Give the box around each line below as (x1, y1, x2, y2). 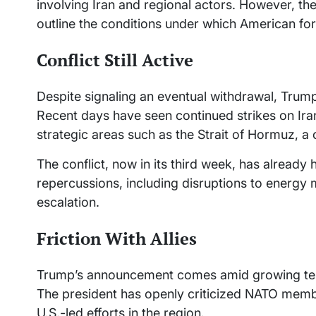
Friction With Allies (37, 227, 197, 250)
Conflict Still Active (37, 49, 193, 72)
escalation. (37, 195, 99, 210)
